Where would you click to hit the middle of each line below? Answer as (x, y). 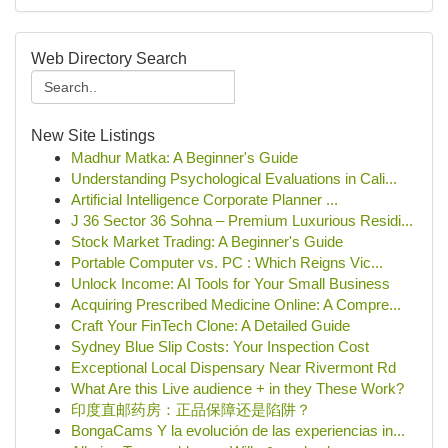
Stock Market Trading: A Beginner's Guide (207, 241)
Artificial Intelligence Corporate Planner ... (204, 199)
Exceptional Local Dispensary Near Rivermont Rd (233, 367)
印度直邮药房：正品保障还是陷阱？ (191, 409)
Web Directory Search (109, 58)
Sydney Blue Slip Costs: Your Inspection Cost (220, 346)
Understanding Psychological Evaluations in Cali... (234, 178)
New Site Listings (93, 135)
